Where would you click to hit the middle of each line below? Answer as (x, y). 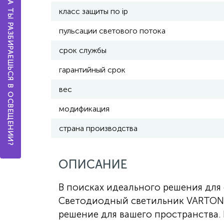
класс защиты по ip (93, 11)
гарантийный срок (92, 70)
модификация (84, 109)
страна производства (98, 128)
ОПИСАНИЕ (93, 164)
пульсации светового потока (112, 31)
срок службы (83, 50)
